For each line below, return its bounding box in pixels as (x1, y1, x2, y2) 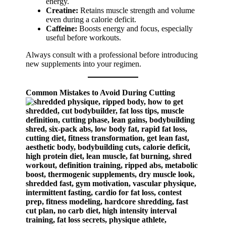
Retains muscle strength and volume (78, 6, 195, 15)
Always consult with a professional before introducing (26, 50, 198, 60)
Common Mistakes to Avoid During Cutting (26, 88, 176, 97)
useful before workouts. (46, 33, 122, 42)
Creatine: (46, 6, 79, 15)
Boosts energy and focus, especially (77, 24, 193, 33)
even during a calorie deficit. (46, 15, 137, 24)
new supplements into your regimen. (26, 60, 142, 69)
